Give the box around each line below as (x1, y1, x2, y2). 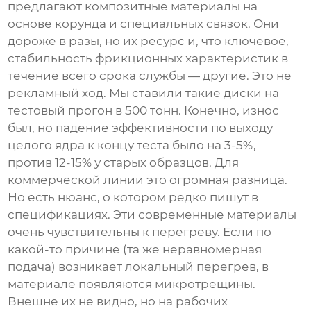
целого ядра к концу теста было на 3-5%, (8, 138, 257, 153)
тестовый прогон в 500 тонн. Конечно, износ (8, 103, 280, 118)
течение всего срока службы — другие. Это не (8, 69, 292, 83)
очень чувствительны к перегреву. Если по (8, 225, 272, 239)
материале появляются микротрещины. (8, 277, 256, 292)
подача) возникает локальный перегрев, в (8, 260, 269, 274)
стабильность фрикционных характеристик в (8, 51, 289, 66)
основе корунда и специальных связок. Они (8, 17, 280, 31)
